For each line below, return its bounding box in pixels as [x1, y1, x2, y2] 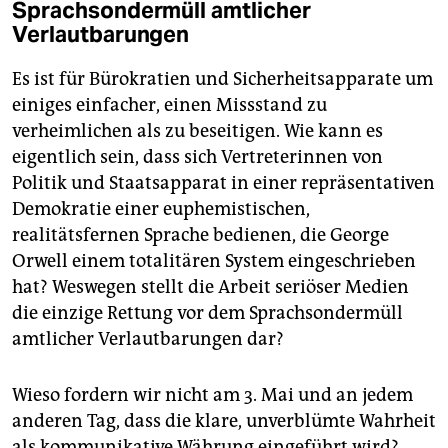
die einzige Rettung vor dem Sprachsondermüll [12, 302, 403, 325]
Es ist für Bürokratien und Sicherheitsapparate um [12, 68, 433, 91]
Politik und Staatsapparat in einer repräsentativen [12, 172, 435, 195]
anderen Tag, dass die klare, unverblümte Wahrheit [12, 410, 436, 433]
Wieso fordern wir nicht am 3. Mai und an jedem [12, 384, 413, 407]
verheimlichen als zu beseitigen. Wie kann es [12, 120, 383, 143]
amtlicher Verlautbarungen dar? [12, 328, 284, 351]
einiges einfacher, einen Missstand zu [12, 94, 327, 117]
